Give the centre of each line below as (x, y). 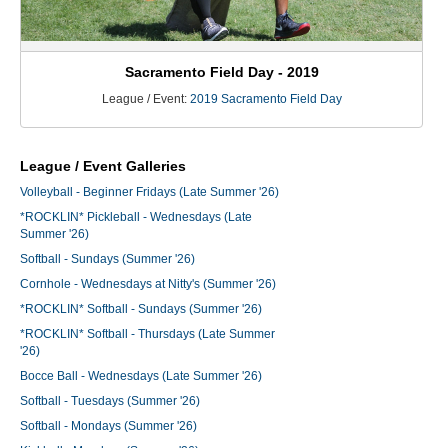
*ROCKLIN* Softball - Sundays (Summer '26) (141, 309)
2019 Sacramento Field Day (265, 99)
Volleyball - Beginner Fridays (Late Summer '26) (149, 192)
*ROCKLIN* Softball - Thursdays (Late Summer (147, 334)
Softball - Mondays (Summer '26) (108, 426)
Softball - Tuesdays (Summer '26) (110, 401)
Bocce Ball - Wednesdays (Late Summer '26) (141, 376)
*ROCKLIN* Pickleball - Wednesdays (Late (136, 217)
